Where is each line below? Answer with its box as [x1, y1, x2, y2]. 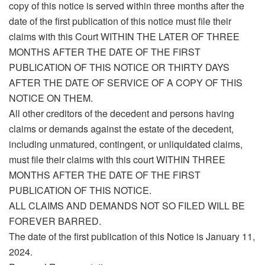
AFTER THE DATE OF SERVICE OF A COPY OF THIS [9, 76, 243, 90]
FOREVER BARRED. [9, 214, 101, 228]
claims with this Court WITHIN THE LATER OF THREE [9, 30, 240, 44]
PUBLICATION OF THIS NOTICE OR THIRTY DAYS [9, 60, 230, 75]
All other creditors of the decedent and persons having [9, 106, 234, 121]
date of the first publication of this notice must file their [9, 14, 231, 28]
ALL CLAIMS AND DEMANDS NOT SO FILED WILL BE [9, 199, 245, 213]
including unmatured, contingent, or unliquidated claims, [9, 137, 243, 151]
